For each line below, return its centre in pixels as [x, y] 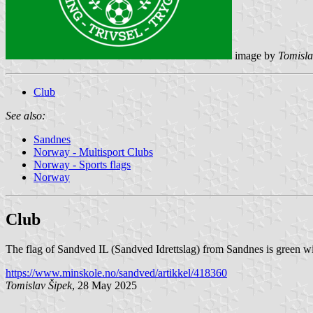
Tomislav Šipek [39, 285]
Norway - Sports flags [82, 164]
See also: [26, 115]
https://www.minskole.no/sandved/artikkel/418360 [116, 272]
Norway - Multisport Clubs [93, 152]
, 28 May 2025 [104, 285]
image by [255, 55]
